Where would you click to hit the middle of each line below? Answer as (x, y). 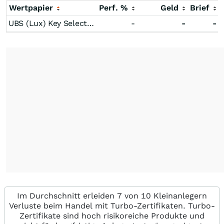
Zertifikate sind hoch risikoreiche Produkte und (112, 216)
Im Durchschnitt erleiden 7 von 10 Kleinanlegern (112, 196)
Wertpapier (32, 8)
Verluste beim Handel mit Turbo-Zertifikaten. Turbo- (112, 206)
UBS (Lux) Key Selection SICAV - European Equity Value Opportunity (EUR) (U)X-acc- (90, 23)
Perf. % (115, 8)
